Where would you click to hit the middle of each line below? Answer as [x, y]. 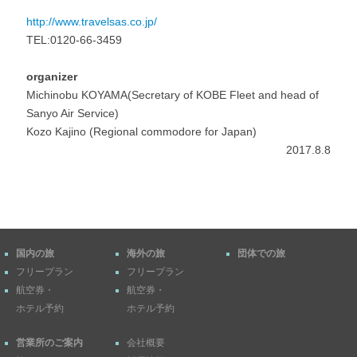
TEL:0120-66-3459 [75, 40]
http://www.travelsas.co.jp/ [92, 22]
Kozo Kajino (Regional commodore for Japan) [142, 132]
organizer [52, 77]
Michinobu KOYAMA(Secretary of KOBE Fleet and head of [173, 95]
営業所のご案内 [49, 342]
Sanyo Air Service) [73, 114]
